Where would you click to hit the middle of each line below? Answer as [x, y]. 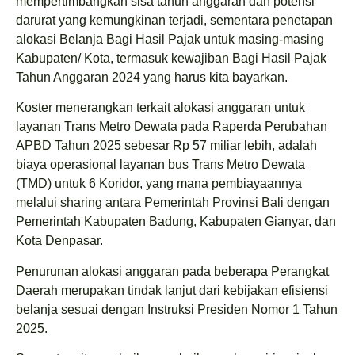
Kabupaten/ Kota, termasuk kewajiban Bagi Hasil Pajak [171, 58]
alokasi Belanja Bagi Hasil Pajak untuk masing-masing [170, 39]
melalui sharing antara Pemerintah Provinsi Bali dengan [173, 203]
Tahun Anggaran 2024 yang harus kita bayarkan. [152, 77]
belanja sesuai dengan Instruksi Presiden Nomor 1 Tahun [177, 309]
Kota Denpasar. [59, 241]
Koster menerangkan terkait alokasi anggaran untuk [160, 108]
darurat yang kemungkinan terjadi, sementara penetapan [174, 20]
